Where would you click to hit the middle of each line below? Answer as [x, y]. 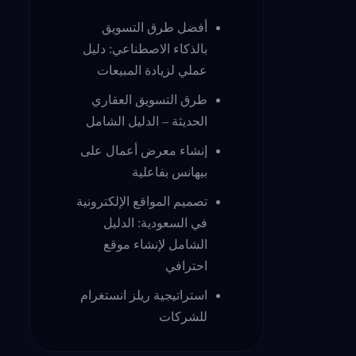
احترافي [186, 266]
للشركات [183, 317]
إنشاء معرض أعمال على [144, 151]
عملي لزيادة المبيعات [152, 70]
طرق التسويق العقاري [149, 100]
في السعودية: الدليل [155, 223]
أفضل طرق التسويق [155, 27]
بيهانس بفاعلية [170, 172]
